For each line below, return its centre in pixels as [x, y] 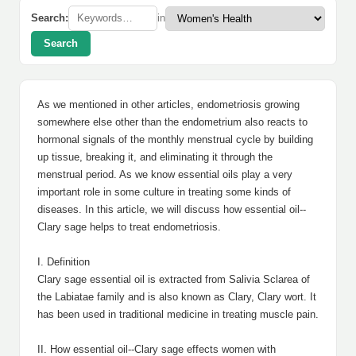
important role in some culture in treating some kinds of [164, 192]
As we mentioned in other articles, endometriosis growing [168, 104]
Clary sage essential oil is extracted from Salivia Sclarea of [174, 279]
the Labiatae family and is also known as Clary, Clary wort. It [177, 297]
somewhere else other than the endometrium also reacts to [172, 122]
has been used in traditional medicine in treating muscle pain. [178, 314]
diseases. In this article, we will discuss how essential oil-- [172, 209]
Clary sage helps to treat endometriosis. [129, 227]
